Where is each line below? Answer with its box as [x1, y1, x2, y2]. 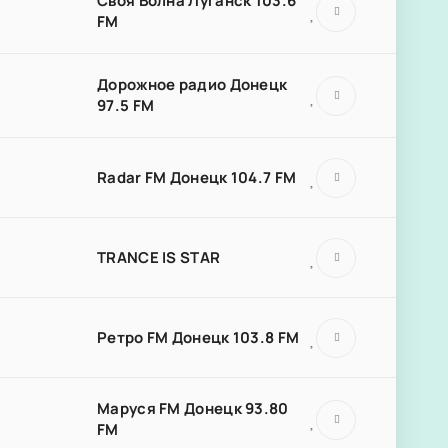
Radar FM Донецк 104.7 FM [97, 166, 297, 188]
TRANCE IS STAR [97, 246, 221, 268]
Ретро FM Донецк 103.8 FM [97, 326, 300, 348]
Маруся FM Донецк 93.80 [97, 398, 289, 419]
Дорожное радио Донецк [97, 74, 288, 95]
